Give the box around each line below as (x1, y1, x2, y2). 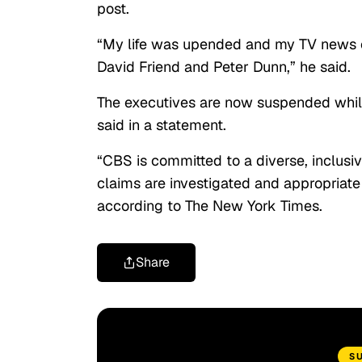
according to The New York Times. (97, 196, 326, 216)
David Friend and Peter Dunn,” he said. (97, 57, 351, 77)
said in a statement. (97, 116, 226, 135)
